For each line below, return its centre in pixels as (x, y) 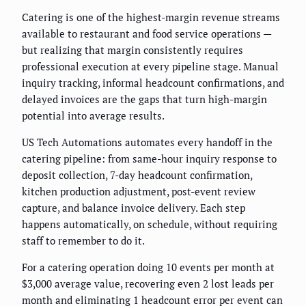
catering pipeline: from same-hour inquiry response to (149, 158)
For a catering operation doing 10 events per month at (148, 267)
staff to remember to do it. (83, 240)
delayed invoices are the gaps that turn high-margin (144, 99)
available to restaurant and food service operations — (147, 33)
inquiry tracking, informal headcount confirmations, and (153, 82)
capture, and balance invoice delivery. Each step (134, 207)
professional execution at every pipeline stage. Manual (150, 66)
